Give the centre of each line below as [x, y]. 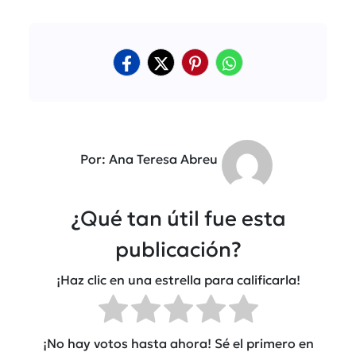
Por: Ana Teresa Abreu [149, 159]
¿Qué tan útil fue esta [178, 218]
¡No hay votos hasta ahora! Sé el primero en [178, 343]
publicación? [178, 249]
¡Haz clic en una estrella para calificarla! [178, 280]
